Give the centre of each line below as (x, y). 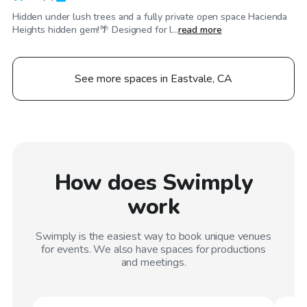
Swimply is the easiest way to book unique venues (153, 236)
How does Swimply (153, 182)
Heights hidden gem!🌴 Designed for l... (95, 29)
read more (200, 29)
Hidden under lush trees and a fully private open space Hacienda (150, 16)
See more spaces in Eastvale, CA (153, 78)
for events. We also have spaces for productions (153, 249)
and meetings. (153, 262)
